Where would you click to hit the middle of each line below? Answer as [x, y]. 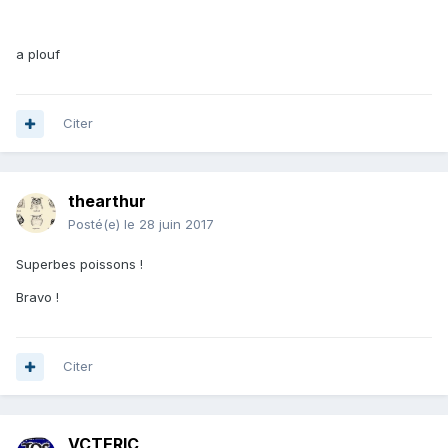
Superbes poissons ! [79, 264]
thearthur [107, 201]
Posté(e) [96, 224]
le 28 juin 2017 [169, 224]
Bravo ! [37, 297]
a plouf [38, 54]
